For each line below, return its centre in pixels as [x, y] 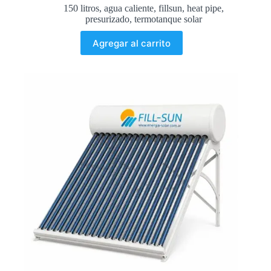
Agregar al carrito [131, 43]
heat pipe [204, 8]
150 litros [81, 8]
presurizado [107, 19]
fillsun [170, 8]
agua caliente [129, 8]
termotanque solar [168, 19]
